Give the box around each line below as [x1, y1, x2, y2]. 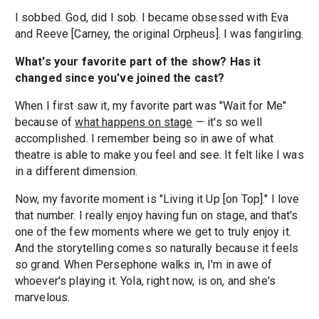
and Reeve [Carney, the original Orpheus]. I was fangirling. [14, 27, 304, 41]
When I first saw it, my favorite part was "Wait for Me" [14, 99, 287, 113]
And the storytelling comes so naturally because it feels [14, 241, 299, 256]
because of [14, 115, 75, 130]
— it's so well [192, 115, 262, 130]
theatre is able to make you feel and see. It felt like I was [14, 148, 304, 162]
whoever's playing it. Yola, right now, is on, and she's [14, 274, 276, 288]
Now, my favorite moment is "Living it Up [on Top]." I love [14, 192, 300, 206]
